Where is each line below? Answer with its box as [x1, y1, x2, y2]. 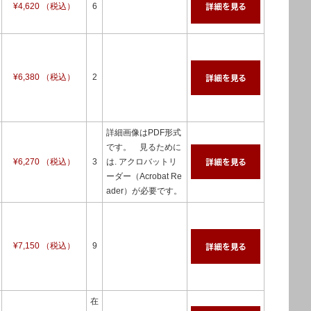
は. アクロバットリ [106, 157, 177, 167]
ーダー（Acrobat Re [106, 171, 182, 181]
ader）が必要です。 [106, 186, 182, 196]
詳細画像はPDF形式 [106, 128, 181, 137]
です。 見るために [106, 142, 181, 152]
